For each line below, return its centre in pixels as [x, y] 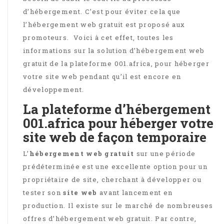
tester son [43, 192]
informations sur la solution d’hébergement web [114, 50]
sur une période [165, 153]
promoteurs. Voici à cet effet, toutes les [98, 37]
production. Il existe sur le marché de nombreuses [118, 205]
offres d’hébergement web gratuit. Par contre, [110, 218]
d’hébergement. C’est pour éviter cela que [102, 11]
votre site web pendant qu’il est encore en [102, 76]
